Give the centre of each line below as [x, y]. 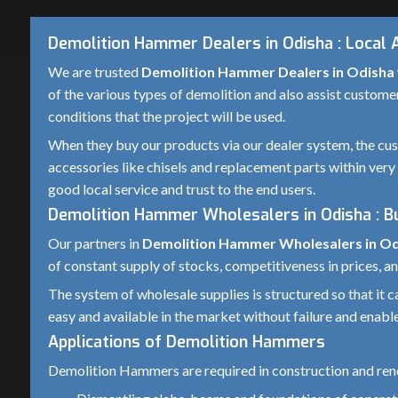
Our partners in [95, 243]
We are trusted [95, 72]
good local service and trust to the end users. [182, 189]
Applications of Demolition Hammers [189, 342]
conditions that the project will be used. [167, 116]
